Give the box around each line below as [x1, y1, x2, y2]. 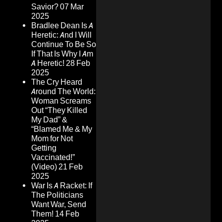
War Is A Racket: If [31, 181, 92, 191]
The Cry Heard [31, 77, 82, 87]
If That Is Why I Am [31, 49, 93, 59]
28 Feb [66, 58, 90, 68]
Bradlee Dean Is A [31, 21, 93, 31]
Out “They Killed [31, 106, 87, 115]
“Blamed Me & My [31, 124, 92, 134]
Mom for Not [31, 134, 73, 144]
